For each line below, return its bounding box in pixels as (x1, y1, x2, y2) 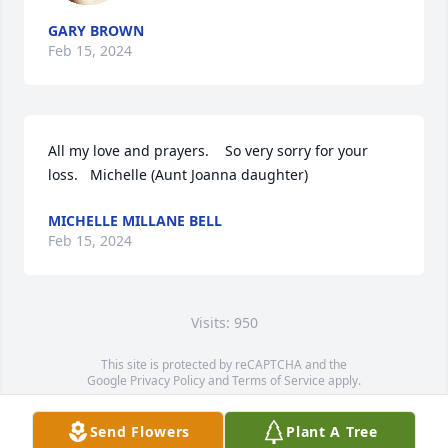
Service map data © (87, 404, 201, 422)
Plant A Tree (286, 422, 378, 441)
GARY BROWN (48, 21, 144, 41)
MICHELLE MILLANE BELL (48, 211, 222, 231)
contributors (289, 404, 361, 422)
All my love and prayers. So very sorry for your (48, 141, 368, 161)
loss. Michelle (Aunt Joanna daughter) (48, 165, 308, 185)
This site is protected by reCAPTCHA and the (101, 356, 347, 374)
